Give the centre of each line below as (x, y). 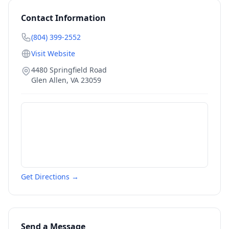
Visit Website (53, 53)
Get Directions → (50, 177)
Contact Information (63, 18)
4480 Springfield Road (69, 70)
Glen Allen (49, 80)
